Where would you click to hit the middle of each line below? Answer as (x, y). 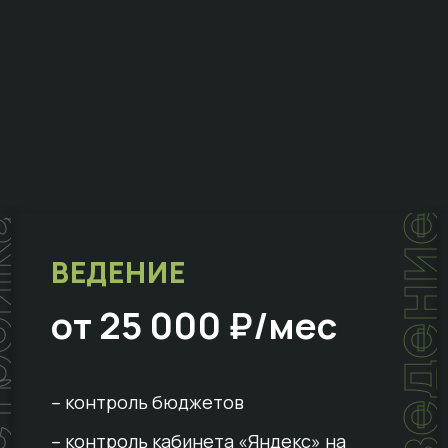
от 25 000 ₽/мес (193, 326)
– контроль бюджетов (147, 402)
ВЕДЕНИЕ (118, 272)
